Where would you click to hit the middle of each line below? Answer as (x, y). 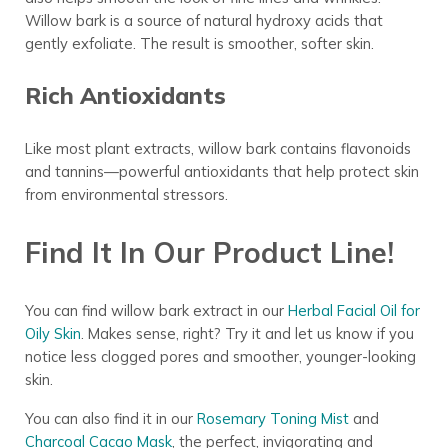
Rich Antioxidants (125, 96)
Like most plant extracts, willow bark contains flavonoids (217, 149)
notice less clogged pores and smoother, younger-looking (220, 356)
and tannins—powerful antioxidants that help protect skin (221, 172)
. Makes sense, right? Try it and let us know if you (247, 333)
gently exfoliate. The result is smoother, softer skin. (199, 44)
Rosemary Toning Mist (272, 418)
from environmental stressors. (126, 195)
